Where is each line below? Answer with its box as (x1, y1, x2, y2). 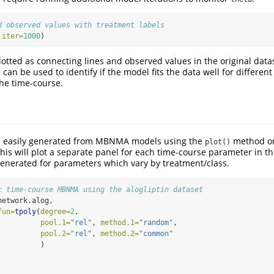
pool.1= (40, 218, 70, 227)
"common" (139, 229, 173, 238)
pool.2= (40, 229, 70, 238)
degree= (40, 207, 70, 216)
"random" (139, 218, 173, 227)
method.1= (100, 218, 139, 227)
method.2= (100, 229, 139, 238)
